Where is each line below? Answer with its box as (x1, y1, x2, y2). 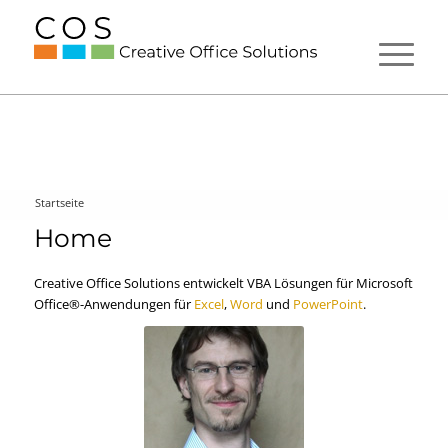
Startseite (34, 195, 84, 210)
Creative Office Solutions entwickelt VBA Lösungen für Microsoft (33, 274, 413, 293)
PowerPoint (292, 295, 363, 314)
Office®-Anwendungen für (33, 295, 194, 314)
